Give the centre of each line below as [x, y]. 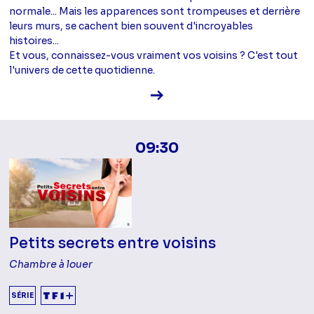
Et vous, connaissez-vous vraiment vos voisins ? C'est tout [154, 55]
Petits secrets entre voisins [113, 243]
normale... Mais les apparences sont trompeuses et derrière [155, 11]
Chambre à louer [51, 264]
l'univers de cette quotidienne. [82, 70]
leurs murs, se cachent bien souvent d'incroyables [131, 26]
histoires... [34, 40]
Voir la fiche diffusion [213, 94]
